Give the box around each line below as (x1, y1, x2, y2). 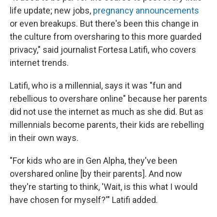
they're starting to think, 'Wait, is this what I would (10, 182, 198, 192)
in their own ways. (10, 133, 78, 143)
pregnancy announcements (93, 5, 199, 15)
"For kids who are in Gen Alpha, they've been (10, 155, 177, 166)
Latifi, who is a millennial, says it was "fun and (10, 80, 182, 91)
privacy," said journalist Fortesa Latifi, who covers (10, 45, 196, 55)
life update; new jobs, (10, 5, 93, 15)
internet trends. (10, 58, 69, 68)
